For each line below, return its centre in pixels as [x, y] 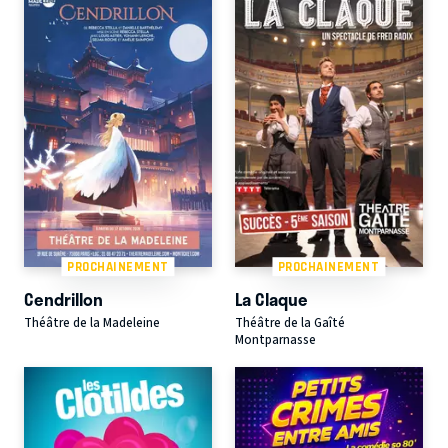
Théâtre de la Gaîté [289, 323]
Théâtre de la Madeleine [92, 323]
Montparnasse [275, 340]
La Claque [271, 299]
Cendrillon [63, 299]
